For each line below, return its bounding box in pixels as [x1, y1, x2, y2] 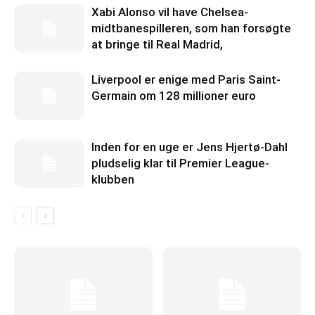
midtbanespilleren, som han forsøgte [91, 21, 291, 36]
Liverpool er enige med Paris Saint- [91, 72, 281, 87]
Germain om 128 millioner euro [91, 89, 256, 103]
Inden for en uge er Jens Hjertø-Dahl [91, 140, 288, 155]
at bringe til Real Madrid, [91, 37, 223, 52]
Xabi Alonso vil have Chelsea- [91, 5, 248, 20]
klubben [91, 172, 134, 187]
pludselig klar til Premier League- [91, 156, 269, 171]
